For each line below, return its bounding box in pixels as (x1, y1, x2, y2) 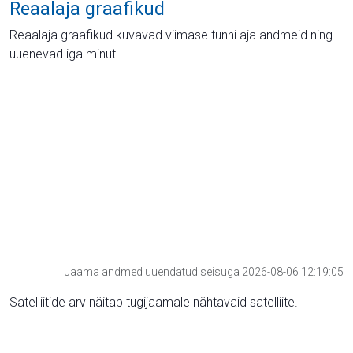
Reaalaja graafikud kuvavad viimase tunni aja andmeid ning (9, 27, 333, 43)
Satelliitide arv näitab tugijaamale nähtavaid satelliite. (9, 295, 298, 310)
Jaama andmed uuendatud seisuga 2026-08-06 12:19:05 (65, 266, 344, 279)
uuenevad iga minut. (9, 46, 119, 61)
